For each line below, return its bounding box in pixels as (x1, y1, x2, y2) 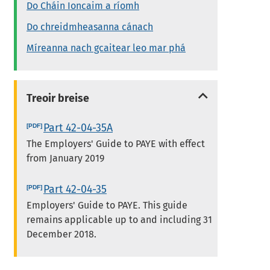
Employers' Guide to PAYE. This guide (27, 199, 188, 211)
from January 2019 (27, 152, 105, 164)
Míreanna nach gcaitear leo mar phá (27, 42, 186, 54)
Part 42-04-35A (43, 121, 113, 134)
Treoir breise (27, 92, 90, 105)
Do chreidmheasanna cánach (27, 21, 154, 33)
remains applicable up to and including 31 (27, 213, 213, 225)
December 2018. (27, 228, 97, 240)
